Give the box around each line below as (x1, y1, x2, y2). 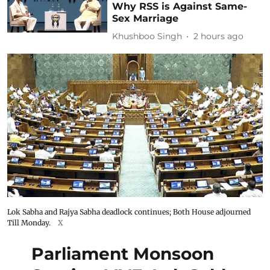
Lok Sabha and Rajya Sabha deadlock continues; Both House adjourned (7, 207, 251, 216)
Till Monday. (7, 218, 51, 227)
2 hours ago (193, 31, 244, 42)
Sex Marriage (112, 12, 179, 24)
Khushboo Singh (112, 31, 183, 42)
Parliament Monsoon (31, 243, 214, 264)
